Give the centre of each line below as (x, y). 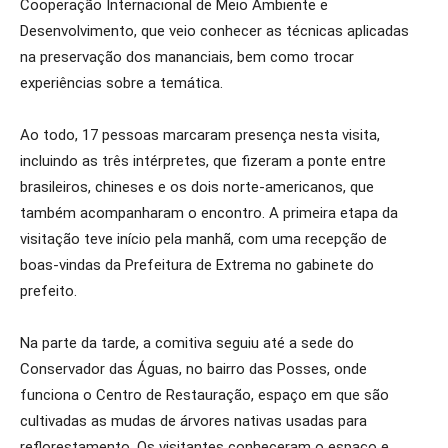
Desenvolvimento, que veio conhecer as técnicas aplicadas (214, 31)
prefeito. (48, 291)
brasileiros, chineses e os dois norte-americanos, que (197, 187)
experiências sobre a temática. (121, 83)
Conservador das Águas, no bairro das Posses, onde (193, 369)
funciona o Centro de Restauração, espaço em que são (204, 395)
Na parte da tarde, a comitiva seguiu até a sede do (187, 343)
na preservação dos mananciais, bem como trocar (187, 57)
